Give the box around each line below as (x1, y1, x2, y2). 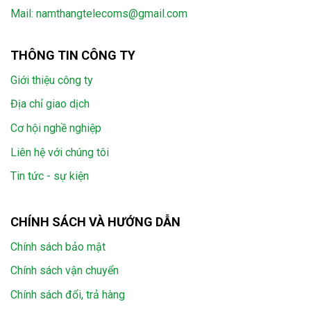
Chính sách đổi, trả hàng (10, 287, 125, 301)
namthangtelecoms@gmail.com (36, 6, 187, 20)
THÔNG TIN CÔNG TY (10, 47, 135, 62)
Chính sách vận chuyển (10, 264, 119, 278)
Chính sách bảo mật (10, 239, 106, 253)
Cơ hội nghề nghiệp (10, 121, 101, 135)
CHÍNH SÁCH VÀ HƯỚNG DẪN (10, 214, 180, 229)
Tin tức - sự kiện (10, 169, 89, 183)
